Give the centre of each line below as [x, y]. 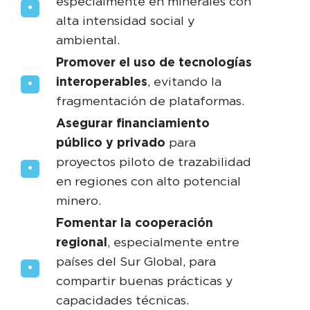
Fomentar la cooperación [134, 222]
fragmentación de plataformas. [150, 100]
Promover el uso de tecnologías [154, 62]
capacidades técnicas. [122, 300]
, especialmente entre [173, 241]
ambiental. [88, 39]
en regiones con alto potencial [148, 181]
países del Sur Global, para [136, 261]
